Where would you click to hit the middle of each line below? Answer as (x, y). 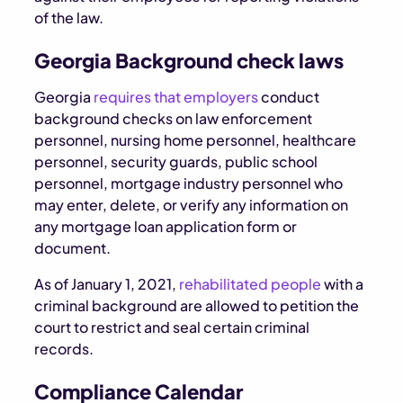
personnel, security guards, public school (176, 161)
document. (73, 248)
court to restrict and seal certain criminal (172, 327)
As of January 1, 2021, (107, 284)
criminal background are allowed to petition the (197, 305)
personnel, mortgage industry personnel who (189, 183)
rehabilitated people (251, 284)
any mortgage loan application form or (166, 226)
